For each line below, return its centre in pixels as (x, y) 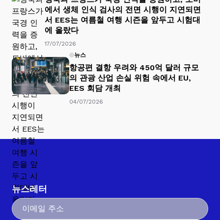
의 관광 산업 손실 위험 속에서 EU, (130, 78)
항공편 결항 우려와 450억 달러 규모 (134, 68)
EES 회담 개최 (95, 88)
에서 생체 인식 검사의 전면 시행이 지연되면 (123, 9)
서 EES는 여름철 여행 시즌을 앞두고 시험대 (123, 20)
